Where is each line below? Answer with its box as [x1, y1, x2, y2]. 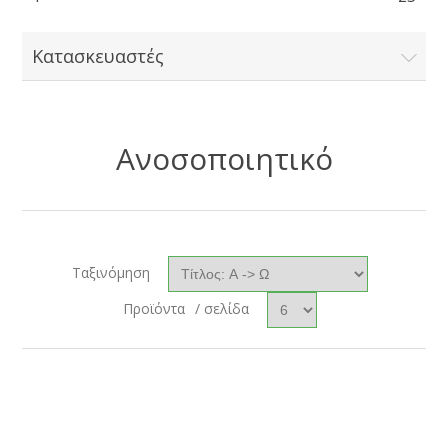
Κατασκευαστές [32, 44, 165, 68]
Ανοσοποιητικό [115, 138, 333, 179]
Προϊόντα [123, 299, 185, 318]
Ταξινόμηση [72, 263, 150, 282]
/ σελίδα [195, 299, 249, 318]
